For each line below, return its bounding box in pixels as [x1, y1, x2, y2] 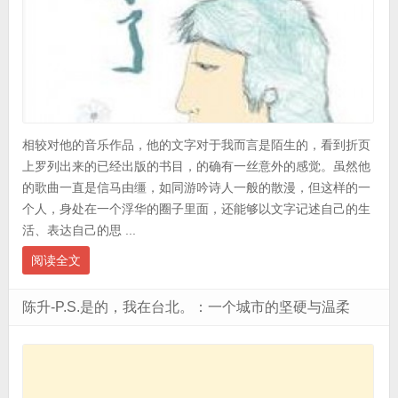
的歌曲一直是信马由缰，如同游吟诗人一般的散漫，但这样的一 [21, 180, 370, 195]
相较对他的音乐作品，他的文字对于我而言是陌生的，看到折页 [21, 138, 370, 153]
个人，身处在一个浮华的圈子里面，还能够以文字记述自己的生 [21, 202, 370, 217]
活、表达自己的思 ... [21, 223, 136, 238]
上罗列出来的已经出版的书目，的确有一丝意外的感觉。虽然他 [21, 159, 370, 174]
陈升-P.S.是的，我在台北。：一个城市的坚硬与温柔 [21, 299, 350, 315]
